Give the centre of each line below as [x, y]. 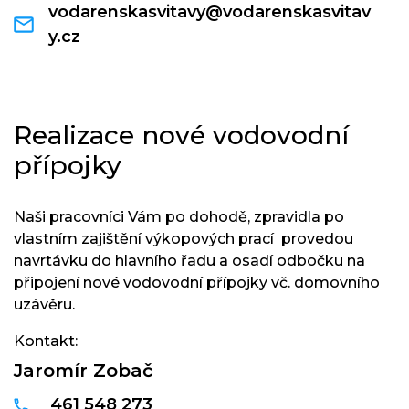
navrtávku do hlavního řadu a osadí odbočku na [189, 261]
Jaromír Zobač [84, 371]
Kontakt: [46, 341]
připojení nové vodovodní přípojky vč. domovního [197, 283]
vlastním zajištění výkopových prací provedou [184, 239]
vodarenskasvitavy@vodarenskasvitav [210, 12]
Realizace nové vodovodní [181, 135]
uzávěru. [44, 304]
